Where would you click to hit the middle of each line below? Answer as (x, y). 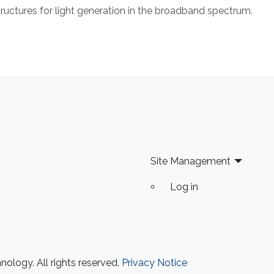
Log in (184, 187)
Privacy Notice (154, 263)
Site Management (190, 161)
